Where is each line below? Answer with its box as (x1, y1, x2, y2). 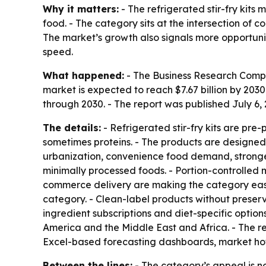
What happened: (43, 69, 124, 82)
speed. (43, 46, 73, 58)
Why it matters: (43, 3, 119, 15)
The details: (43, 122, 101, 134)
